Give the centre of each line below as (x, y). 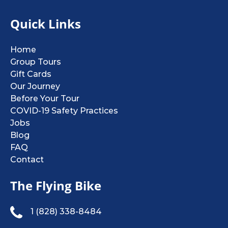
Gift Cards (31, 74)
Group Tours (36, 62)
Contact (27, 160)
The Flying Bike (56, 186)
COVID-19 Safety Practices (64, 111)
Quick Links (46, 24)
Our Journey (35, 86)
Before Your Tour (45, 98)
